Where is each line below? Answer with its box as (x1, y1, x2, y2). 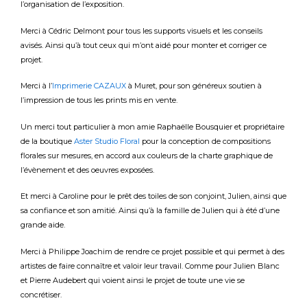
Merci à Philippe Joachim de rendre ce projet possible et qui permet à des (21, 247, 284, 257)
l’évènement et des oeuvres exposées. (21, 164, 154, 175)
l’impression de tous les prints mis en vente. (21, 95, 177, 106)
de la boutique (21, 136, 74, 146)
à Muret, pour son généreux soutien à (126, 81, 262, 91)
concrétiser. (21, 290, 62, 300)
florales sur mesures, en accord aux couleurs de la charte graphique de (21, 150, 273, 160)
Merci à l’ (21, 81, 52, 91)
